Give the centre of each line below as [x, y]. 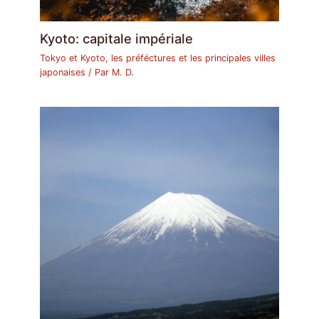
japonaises [63, 73]
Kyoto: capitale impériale [117, 38]
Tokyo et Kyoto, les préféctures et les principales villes [158, 58]
